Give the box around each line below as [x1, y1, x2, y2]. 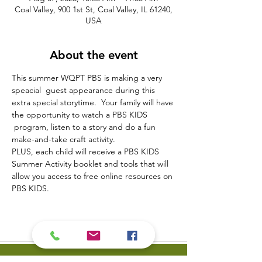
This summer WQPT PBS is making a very [12, 73, 164, 83]
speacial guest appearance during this [12, 85, 157, 95]
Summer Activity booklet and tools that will [12, 158, 171, 169]
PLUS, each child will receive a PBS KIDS [12, 146, 161, 157]
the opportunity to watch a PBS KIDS [12, 109, 150, 120]
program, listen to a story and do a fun [12, 122, 158, 132]
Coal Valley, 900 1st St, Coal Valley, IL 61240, [15, 4, 173, 15]
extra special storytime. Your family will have [12, 97, 175, 108]
